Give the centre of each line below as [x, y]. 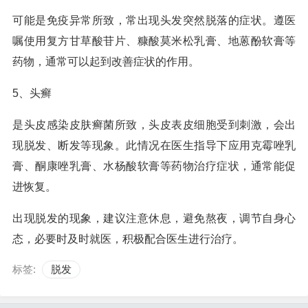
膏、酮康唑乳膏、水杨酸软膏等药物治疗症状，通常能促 [154, 166]
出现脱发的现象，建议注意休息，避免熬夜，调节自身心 [154, 218]
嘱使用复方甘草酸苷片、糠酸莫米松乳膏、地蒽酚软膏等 [154, 41]
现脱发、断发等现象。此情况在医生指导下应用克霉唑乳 [154, 145]
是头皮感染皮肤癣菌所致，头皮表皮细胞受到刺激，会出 [154, 125]
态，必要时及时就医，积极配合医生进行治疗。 [128, 239]
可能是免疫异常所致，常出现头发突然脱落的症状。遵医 [154, 20]
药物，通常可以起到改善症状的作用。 [106, 62]
